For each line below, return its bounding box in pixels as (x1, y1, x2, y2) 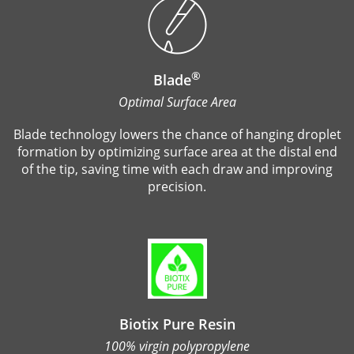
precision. (148, 178, 206, 196)
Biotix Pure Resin (119, 314, 235, 334)
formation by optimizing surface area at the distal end (17, 143, 337, 161)
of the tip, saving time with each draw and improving (21, 160, 333, 179)
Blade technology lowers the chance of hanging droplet (13, 126, 341, 144)
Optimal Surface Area (118, 93, 236, 111)
